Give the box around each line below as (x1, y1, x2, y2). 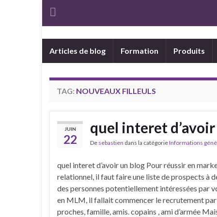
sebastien (98, 139, 124, 146)
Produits (173, 46, 205, 55)
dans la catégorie (124, 139, 169, 146)
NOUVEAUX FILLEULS (76, 86, 156, 95)
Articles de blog (49, 46, 106, 55)
